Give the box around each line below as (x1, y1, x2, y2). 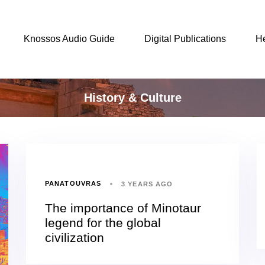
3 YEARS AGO (121, 180, 173, 188)
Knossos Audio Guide (23, 33, 115, 44)
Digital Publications (144, 33, 226, 44)
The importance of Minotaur (45, 201, 201, 215)
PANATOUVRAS (45, 180, 102, 188)
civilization (45, 230, 104, 244)
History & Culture (83, 91, 182, 104)
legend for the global (45, 215, 161, 230)
